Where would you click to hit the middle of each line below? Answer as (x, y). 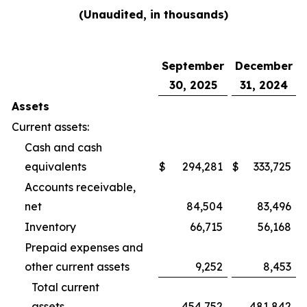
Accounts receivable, (80, 187)
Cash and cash (63, 147)
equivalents (66, 166)
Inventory (61, 226)
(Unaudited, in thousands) (153, 14)
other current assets (88, 266)
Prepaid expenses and (84, 247)
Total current (65, 287)
